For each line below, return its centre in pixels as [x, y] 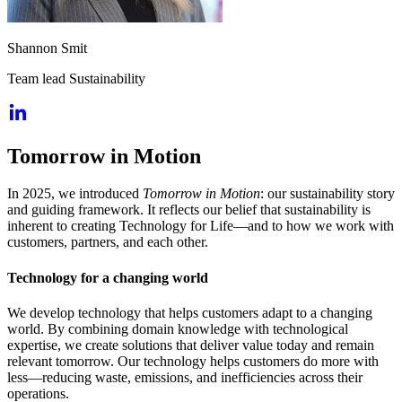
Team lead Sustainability [76, 78]
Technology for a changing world [108, 277]
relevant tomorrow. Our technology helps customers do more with [193, 361]
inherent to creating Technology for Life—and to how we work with [201, 226]
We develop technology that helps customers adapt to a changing [190, 312]
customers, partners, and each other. [108, 242]
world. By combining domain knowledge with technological [178, 328]
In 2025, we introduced [75, 194]
